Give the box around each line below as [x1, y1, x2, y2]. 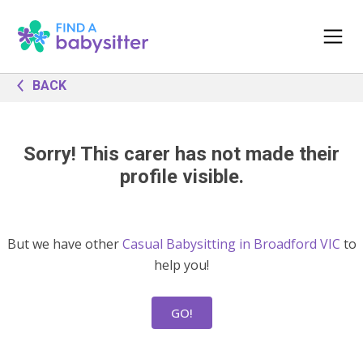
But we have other [6, 235, 122, 253]
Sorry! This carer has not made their [23, 143, 340, 165]
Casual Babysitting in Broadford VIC [122, 235, 340, 253]
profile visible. [119, 165, 244, 188]
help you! [154, 256, 209, 274]
